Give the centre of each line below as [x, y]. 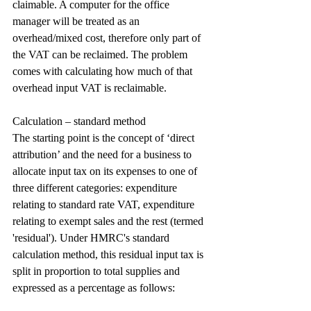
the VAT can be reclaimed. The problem [101, 54]
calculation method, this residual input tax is [109, 254]
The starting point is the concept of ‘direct [105, 138]
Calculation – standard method [79, 121]
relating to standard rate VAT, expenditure [105, 204]
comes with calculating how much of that [104, 71]
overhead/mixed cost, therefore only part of [108, 38]
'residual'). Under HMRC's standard [92, 238]
